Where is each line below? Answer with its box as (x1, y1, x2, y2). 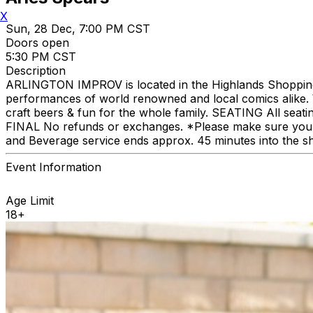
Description (6, 63, 66, 78)
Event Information (6, 159, 101, 174)
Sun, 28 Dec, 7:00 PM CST (6, 21, 150, 36)
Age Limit (6, 193, 54, 208)
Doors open (6, 35, 69, 50)
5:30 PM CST (6, 49, 76, 64)
